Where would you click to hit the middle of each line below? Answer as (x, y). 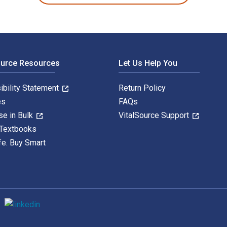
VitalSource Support (155, 116)
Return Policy (142, 88)
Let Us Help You (148, 63)
